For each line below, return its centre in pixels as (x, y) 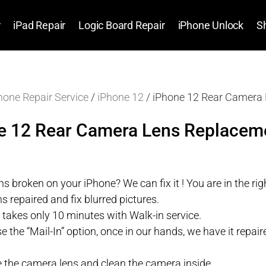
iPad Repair (39, 25)
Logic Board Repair (122, 25)
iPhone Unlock (210, 25)
